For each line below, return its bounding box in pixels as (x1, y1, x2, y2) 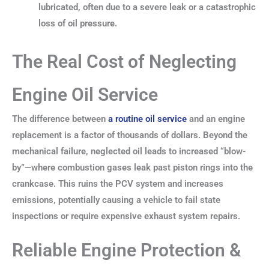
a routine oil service (108, 113, 187, 125)
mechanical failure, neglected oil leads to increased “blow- (12, 146, 246, 157)
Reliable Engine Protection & (12, 239, 241, 261)
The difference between (12, 113, 108, 125)
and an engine (187, 113, 245, 125)
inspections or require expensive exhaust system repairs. (12, 211, 240, 222)
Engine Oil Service (12, 84, 158, 106)
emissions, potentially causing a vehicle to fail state (12, 195, 220, 206)
